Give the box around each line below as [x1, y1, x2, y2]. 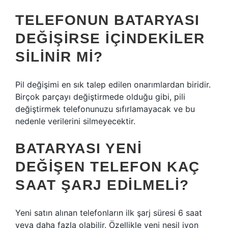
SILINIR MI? [15, 49, 103, 65]
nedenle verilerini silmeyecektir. [15, 116, 135, 126]
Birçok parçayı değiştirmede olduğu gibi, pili [15, 92, 185, 102]
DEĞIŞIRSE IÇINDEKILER [15, 31, 205, 46]
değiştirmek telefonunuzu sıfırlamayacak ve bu [15, 104, 195, 114]
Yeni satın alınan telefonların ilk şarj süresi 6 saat [15, 208, 202, 218]
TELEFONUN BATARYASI [15, 12, 200, 28]
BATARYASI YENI [15, 140, 142, 156]
